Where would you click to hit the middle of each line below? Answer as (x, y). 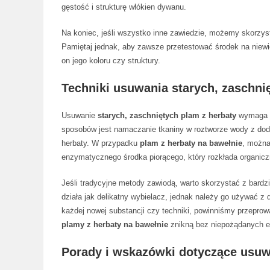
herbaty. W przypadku (101, 143)
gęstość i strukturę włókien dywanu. (124, 7)
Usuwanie (80, 115)
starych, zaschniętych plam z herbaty (167, 115)
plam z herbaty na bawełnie (191, 143)
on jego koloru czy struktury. (111, 61)
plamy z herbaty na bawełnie (115, 224)
